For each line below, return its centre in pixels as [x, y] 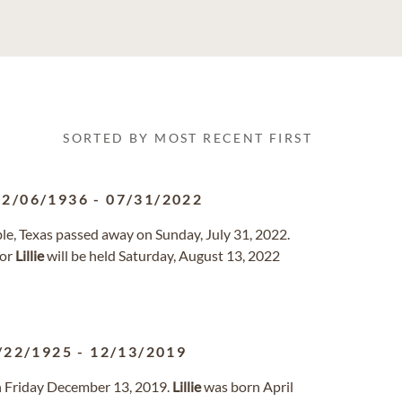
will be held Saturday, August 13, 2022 [162, 255]
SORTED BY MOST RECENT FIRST [188, 138]
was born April [247, 386]
